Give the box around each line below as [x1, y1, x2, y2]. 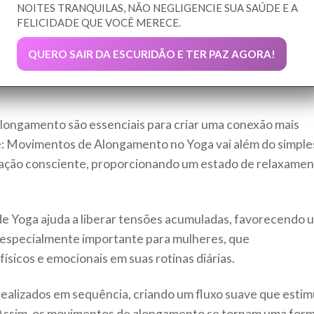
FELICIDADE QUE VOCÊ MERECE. [17, 16, 181, 29]
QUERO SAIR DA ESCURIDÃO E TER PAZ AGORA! [28, 48, 275, 61]
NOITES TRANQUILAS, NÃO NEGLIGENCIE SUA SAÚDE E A [17, 1, 298, 15]
